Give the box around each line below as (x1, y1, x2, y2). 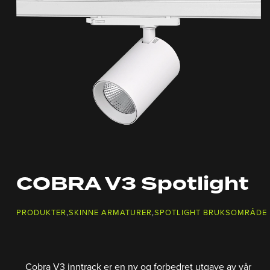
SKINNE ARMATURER (69, 207, 152, 218)
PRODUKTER (16, 207, 66, 218)
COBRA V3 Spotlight (16, 169, 249, 199)
